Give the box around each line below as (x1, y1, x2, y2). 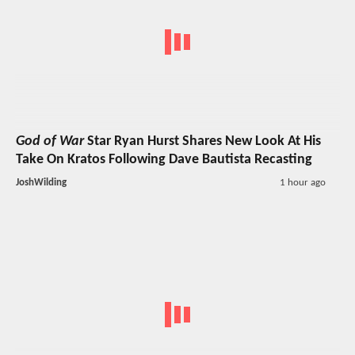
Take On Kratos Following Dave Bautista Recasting (16, 151, 312, 167)
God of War (16, 133, 84, 149)
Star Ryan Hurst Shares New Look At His (84, 133, 321, 149)
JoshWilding (16, 177, 67, 188)
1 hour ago (279, 177, 326, 188)
